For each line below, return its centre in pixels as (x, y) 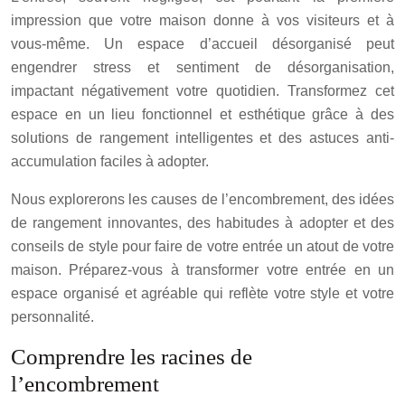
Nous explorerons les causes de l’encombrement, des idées (202, 199)
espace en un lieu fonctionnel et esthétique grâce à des (202, 114)
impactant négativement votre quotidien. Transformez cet (202, 91)
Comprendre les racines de (132, 357)
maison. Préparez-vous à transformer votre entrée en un (202, 270)
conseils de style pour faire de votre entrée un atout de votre (202, 246)
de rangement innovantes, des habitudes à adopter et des (202, 223)
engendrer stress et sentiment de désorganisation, (202, 67)
